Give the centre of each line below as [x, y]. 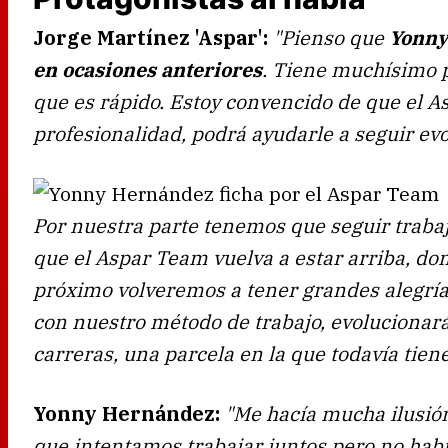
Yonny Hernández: [126, 413]
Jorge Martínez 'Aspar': [150, 37]
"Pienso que [331, 37]
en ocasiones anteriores [147, 69]
